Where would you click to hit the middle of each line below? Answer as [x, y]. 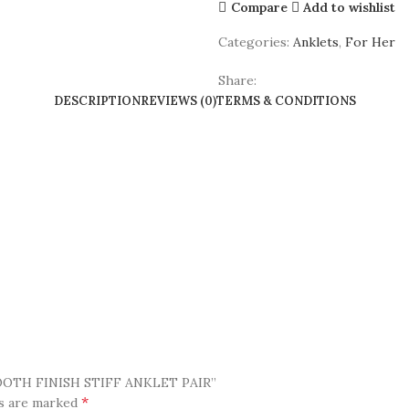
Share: [237, 80]
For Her [370, 42]
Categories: [254, 42]
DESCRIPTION [97, 101]
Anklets [316, 42]
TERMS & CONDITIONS [286, 101]
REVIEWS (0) [178, 101]
